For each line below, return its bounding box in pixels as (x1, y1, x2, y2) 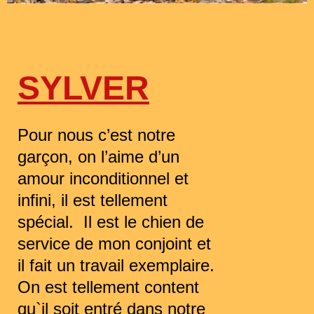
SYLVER (18, 69, 149, 107)
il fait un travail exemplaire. (18, 255, 214, 275)
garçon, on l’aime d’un (18, 146, 179, 166)
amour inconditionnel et (18, 168, 189, 188)
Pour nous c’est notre (18, 125, 175, 144)
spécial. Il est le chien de (18, 212, 204, 231)
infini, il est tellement (18, 190, 168, 210)
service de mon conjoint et (18, 233, 211, 253)
